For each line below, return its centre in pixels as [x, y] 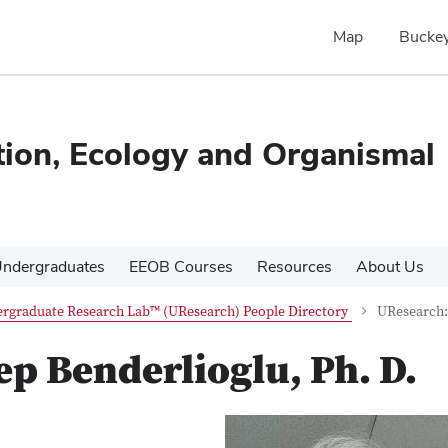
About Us [390, 266]
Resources [294, 266]
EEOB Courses [181, 266]
